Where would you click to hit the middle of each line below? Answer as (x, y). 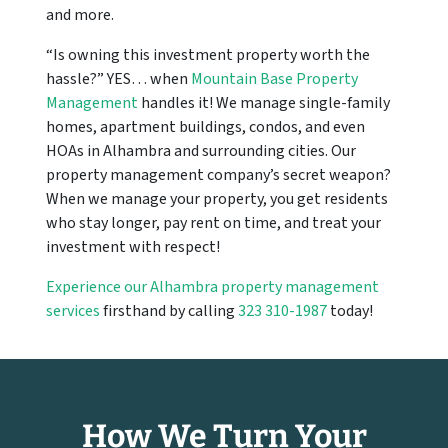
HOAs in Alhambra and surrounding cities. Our (201, 151)
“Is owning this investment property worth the (208, 55)
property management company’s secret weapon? (218, 175)
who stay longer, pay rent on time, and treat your (213, 223)
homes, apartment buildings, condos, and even (205, 127)
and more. (80, 15)
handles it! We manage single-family (264, 103)
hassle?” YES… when (118, 79)
